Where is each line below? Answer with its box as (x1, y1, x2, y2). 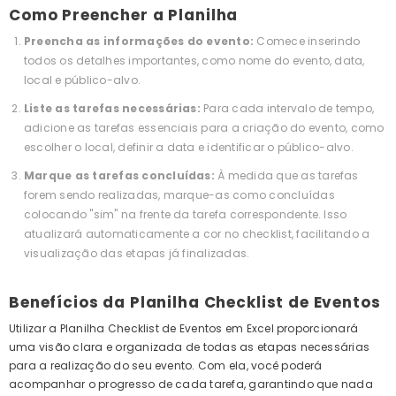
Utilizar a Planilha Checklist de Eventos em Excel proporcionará (9, 321, 359, 337)
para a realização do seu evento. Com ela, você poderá (9, 358, 323, 374)
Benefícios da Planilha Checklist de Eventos (9, 292, 381, 314)
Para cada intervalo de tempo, (203, 101, 375, 117)
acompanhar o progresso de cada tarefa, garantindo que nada (9, 377, 373, 392)
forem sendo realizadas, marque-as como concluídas (24, 187, 335, 203)
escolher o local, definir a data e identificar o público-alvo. (24, 140, 354, 156)
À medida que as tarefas (214, 168, 359, 184)
